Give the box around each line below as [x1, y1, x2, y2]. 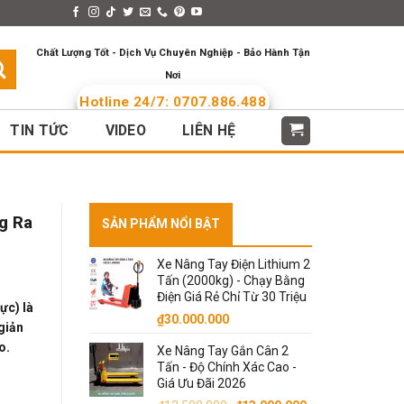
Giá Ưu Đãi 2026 [156, 376, 246, 390]
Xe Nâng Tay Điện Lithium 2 [156, 257, 310, 271]
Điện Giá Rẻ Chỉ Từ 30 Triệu [156, 289, 307, 304]
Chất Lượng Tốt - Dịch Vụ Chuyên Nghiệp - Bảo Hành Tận [35, 47, 310, 59]
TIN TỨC [10, 122, 69, 139]
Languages [223, 5, 282, 20]
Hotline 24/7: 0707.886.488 [79, 94, 267, 110]
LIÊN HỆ [182, 122, 236, 139]
